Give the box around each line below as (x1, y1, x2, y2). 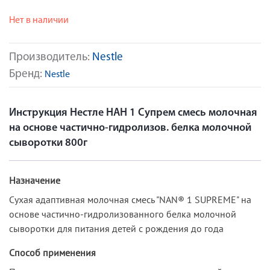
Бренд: (9, 69, 45, 80)
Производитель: (9, 52, 92, 63)
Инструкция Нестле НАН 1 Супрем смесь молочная (9, 107, 257, 119)
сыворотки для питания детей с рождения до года (9, 222, 224, 234)
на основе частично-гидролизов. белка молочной (9, 122, 251, 134)
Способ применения (9, 246, 96, 259)
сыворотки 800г (9, 137, 87, 149)
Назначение (9, 174, 60, 186)
